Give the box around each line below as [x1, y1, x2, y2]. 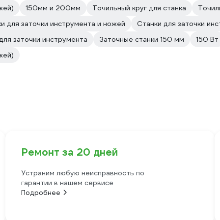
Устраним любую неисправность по [21, 168, 144, 177]
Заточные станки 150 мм [99, 35, 184, 44]
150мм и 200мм [26, 3, 81, 12]
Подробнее [21, 188, 60, 197]
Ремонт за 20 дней [21, 146, 118, 159]
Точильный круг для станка [92, 3, 186, 12]
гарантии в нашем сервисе [21, 178, 113, 187]
